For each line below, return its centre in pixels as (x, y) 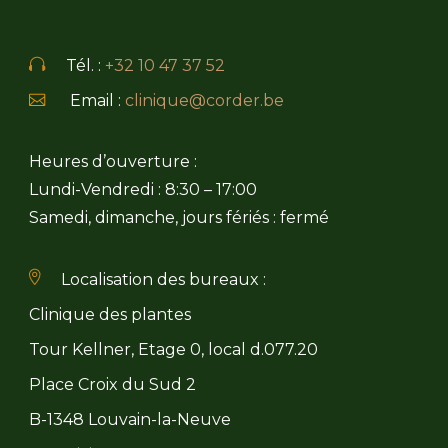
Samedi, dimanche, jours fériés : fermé (179, 217)
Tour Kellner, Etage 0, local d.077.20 (173, 349)
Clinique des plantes (110, 314)
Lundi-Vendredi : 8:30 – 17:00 (143, 189)
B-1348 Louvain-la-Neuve (130, 419)
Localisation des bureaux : (163, 279)
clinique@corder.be (204, 100)
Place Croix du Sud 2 (112, 384)
